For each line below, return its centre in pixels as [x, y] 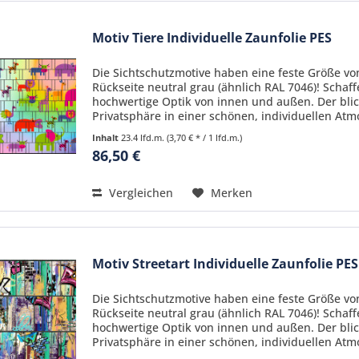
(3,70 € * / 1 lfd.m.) [205, 138]
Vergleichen [140, 193]
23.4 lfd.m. [144, 138]
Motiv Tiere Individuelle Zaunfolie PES [212, 38]
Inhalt [107, 138]
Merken [232, 193]
